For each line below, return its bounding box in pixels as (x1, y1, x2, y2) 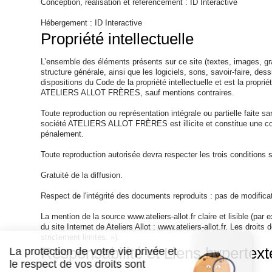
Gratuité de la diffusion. (41, 171, 123, 180)
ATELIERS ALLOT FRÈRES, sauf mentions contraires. (41, 88, 235, 97)
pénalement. (41, 129, 84, 138)
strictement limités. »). (41, 233, 120, 242)
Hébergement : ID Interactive (41, 18, 143, 27)
